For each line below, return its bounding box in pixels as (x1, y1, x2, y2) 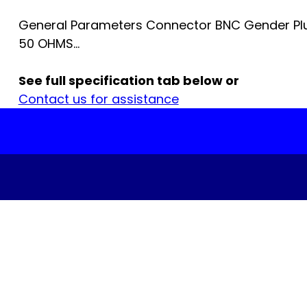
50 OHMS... (18, 35, 79, 53)
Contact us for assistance (18, 90, 179, 108)
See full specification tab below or (18, 72, 239, 90)
